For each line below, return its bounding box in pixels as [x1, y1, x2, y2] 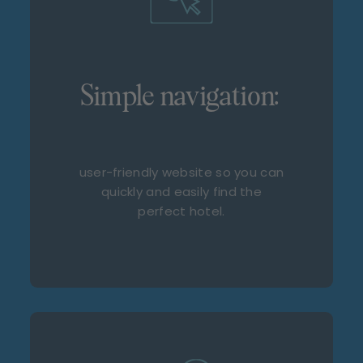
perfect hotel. [138, 203, 225, 220]
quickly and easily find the [100, 183, 263, 200]
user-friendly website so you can [79, 164, 284, 181]
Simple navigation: [81, 83, 282, 112]
